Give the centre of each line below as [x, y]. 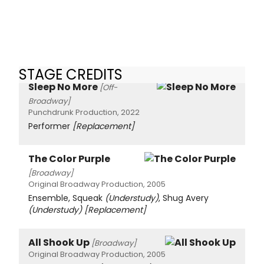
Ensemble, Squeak [67, 198]
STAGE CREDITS [71, 75]
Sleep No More [63, 87]
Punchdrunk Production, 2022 [84, 112]
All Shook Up [59, 242]
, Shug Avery [184, 198]
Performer [50, 126]
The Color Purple [69, 159]
